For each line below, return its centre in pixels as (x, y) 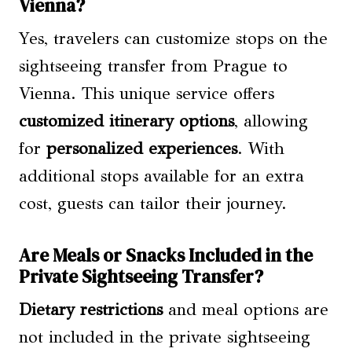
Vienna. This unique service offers (147, 94)
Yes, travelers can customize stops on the (173, 39)
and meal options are (246, 310)
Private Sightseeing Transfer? (141, 276)
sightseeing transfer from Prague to (153, 66)
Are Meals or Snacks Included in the (166, 255)
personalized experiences (142, 149)
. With (261, 149)
